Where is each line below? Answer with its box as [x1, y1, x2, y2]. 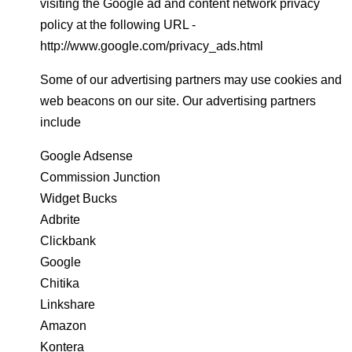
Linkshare [40, 298, 95, 311]
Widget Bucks [40, 192, 117, 205]
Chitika [40, 277, 79, 290]
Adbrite [40, 213, 80, 226]
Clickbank [40, 234, 96, 247]
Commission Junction [40, 170, 160, 184]
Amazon [40, 319, 86, 332]
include [40, 115, 81, 129]
